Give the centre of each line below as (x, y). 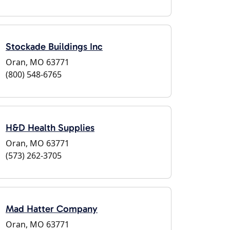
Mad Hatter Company (52, 209)
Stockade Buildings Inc (54, 46)
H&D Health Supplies (50, 128)
